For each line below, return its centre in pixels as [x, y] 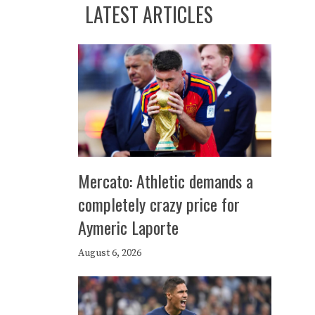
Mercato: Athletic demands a [166, 181]
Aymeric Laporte [128, 227]
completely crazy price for [159, 204]
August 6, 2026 [110, 253]
